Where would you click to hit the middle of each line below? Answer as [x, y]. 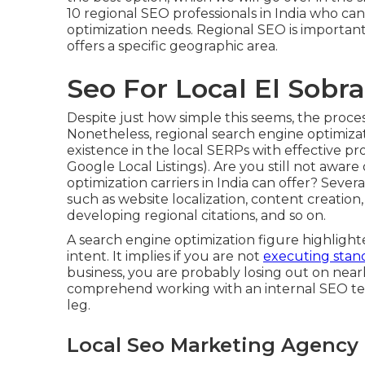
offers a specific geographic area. [172, 46]
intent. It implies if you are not [165, 256]
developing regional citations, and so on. [196, 215]
